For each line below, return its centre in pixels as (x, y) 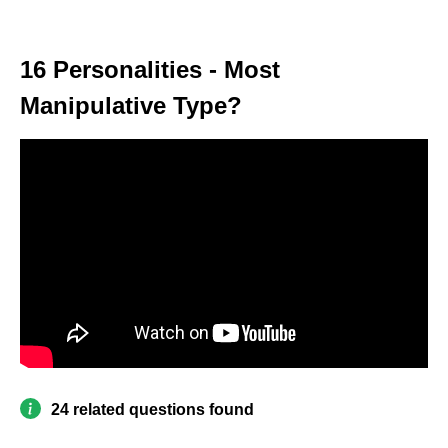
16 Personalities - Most (150, 69)
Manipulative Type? (131, 105)
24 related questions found (152, 410)
